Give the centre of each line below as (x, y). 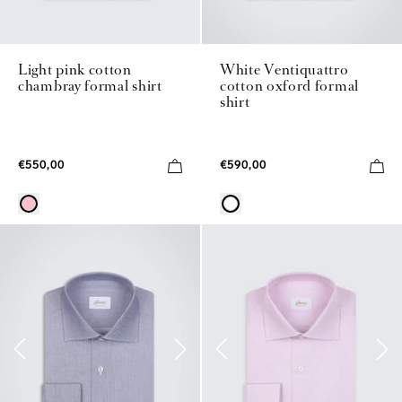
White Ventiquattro (284, 70)
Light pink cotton (75, 70)
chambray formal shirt (90, 86)
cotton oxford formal (289, 86)
